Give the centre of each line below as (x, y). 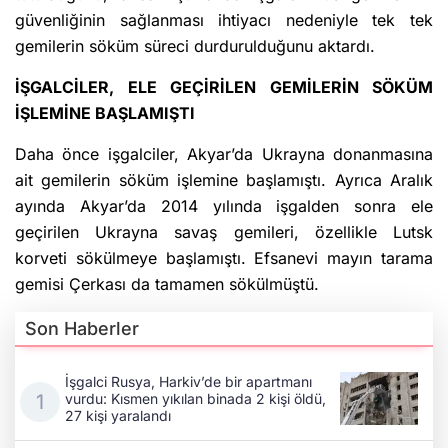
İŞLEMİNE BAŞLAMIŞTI (105, 113)
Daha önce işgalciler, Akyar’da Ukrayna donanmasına (224, 154)
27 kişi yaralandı (118, 415)
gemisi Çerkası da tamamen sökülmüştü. (167, 284)
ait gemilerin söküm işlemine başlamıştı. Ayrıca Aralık (224, 180)
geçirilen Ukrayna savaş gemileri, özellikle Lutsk (224, 232)
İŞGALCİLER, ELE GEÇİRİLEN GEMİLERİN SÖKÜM (224, 87)
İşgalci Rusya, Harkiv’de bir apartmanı (188, 381)
